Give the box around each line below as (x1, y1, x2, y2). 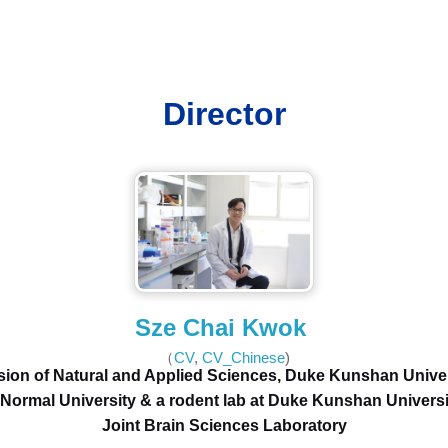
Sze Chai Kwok (135, 314, 313, 342)
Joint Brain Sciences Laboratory (101, 417, 347, 435)
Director (162, 96, 286, 132)
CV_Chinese (201, 349, 285, 367)
